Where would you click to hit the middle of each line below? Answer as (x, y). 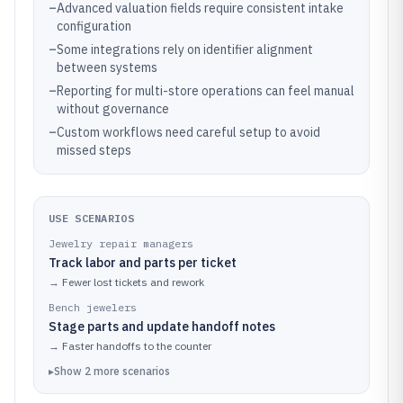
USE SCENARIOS (91, 218)
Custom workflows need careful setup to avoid (188, 132)
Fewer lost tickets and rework (133, 282)
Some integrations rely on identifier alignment (185, 49)
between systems (107, 67)
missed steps (94, 150)
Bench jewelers (93, 307)
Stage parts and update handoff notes (162, 327)
